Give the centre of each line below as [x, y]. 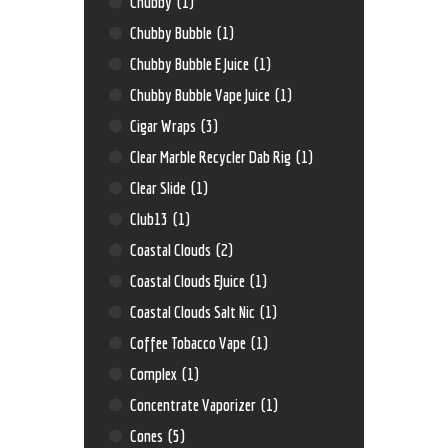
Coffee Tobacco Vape [190, 343]
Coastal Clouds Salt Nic [194, 312]
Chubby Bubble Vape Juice [202, 95]
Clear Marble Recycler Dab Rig [212, 157]
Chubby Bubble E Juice [191, 64]
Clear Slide [160, 188]
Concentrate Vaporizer [195, 405]
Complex [155, 374]
